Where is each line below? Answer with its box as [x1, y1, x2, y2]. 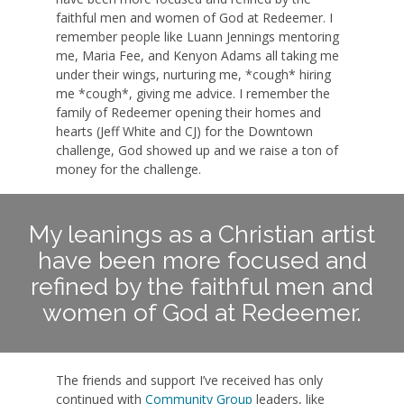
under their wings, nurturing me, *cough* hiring [56, 66, 332, 83]
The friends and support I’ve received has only [56, 372, 324, 389]
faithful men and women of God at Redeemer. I [56, 9, 334, 26]
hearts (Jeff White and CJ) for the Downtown [56, 123, 314, 140]
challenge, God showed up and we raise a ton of [56, 142, 339, 159]
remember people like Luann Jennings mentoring [56, 28, 340, 45]
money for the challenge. [56, 161, 202, 178]
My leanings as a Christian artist [29, 220, 375, 248]
